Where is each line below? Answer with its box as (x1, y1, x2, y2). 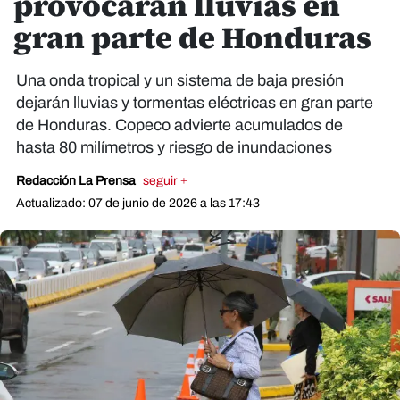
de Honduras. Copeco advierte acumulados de (16, 116, 343, 134)
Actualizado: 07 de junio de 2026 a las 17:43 (16, 196, 260, 210)
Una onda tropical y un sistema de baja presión (16, 71, 344, 89)
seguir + (143, 174, 187, 187)
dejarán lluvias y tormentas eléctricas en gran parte (16, 94, 373, 112)
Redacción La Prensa (16, 174, 138, 187)
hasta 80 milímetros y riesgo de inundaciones (16, 138, 332, 156)
